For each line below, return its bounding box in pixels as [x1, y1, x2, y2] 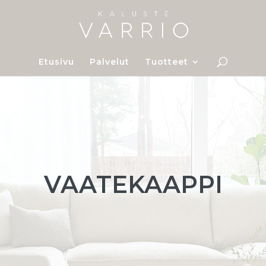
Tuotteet [145, 56, 188, 67]
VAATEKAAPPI [43, 170, 223, 199]
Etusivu [39, 56, 74, 67]
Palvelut [90, 56, 129, 67]
